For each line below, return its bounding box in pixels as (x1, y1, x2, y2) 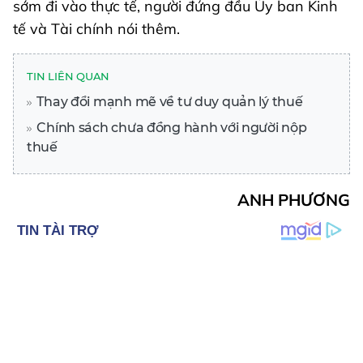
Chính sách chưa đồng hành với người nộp (33, 120, 307, 136)
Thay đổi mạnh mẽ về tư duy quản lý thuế (33, 94, 303, 110)
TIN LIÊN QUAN (27, 70, 110, 83)
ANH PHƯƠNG (237, 190, 350, 211)
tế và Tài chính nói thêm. (13, 19, 180, 39)
